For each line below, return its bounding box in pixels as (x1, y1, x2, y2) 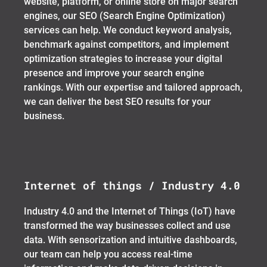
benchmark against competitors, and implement (24, 38, 229, 50)
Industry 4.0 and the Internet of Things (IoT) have (24, 205, 235, 217)
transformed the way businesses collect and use (24, 219, 231, 231)
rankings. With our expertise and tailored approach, (24, 81, 243, 93)
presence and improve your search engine (24, 67, 204, 79)
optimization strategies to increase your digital (24, 52, 222, 64)
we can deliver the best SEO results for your (24, 95, 211, 107)
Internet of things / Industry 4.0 (24, 178, 240, 193)
